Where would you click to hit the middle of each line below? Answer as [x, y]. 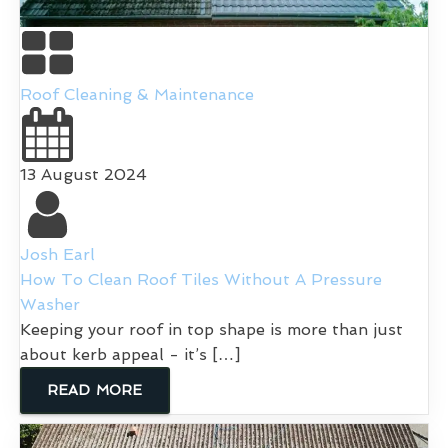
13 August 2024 [83, 174]
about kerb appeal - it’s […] [130, 354]
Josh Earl [57, 254]
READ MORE [95, 389]
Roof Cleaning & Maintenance [137, 94]
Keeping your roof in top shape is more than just [211, 329]
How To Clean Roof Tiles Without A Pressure [201, 279]
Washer [50, 304]
